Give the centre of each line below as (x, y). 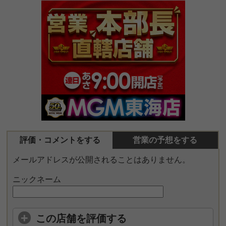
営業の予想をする (165, 140)
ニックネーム (37, 179)
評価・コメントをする (60, 140)
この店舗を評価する (81, 218)
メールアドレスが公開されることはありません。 (102, 159)
